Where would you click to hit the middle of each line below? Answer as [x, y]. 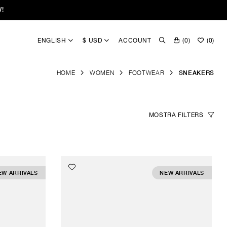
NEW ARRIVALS [182, 173]
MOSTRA [162, 115]
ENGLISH [53, 40]
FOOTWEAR [146, 73]
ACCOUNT [135, 40]
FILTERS [191, 115]
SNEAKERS [196, 73]
